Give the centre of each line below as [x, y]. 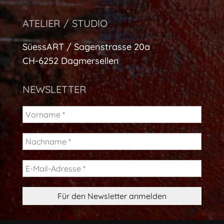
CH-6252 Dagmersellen [70, 61]
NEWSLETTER [54, 89]
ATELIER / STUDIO [65, 23]
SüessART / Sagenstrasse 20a [86, 47]
